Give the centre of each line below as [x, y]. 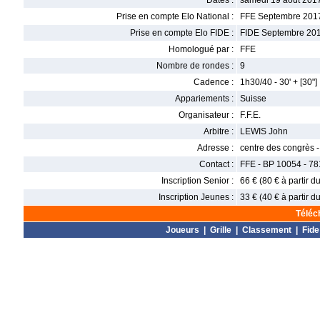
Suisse [253, 99]
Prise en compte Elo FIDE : [182, 33]
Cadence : [214, 82]
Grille [221, 230]
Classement [267, 230]
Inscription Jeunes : [196, 197]
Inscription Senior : [197, 181]
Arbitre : [219, 131]
